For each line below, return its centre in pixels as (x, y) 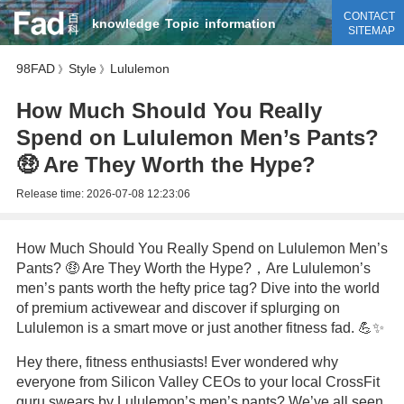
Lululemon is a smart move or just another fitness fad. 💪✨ (200, 328)
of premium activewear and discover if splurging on (178, 308)
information (240, 23)
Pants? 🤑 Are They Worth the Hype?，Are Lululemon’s (193, 268)
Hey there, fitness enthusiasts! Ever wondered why (177, 362)
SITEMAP (371, 31)
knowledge (125, 23)
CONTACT (369, 16)
